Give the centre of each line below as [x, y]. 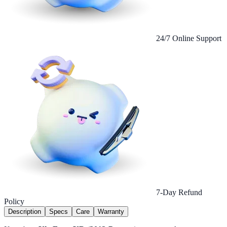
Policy [14, 202]
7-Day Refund [179, 193]
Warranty [111, 212]
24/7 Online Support [189, 39]
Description [25, 212]
